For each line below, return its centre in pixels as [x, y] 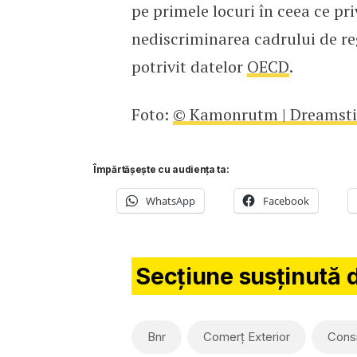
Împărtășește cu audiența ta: [161, 169]
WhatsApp [171, 200]
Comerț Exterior [246, 336]
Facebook [286, 200]
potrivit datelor [189, 66]
